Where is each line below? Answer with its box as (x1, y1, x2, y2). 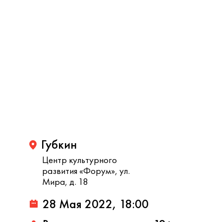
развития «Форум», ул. (42, 165, 130, 177)
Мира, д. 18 (42, 175, 88, 188)
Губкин (41, 136, 77, 153)
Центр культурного (42, 154, 117, 166)
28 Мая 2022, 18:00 (43, 196, 149, 212)
